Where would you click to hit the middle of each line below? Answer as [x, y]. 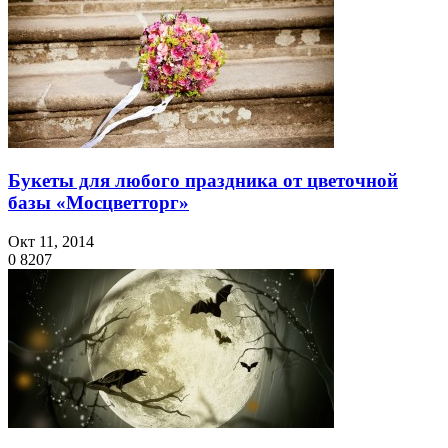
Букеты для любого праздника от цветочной [203, 181]
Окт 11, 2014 [51, 242]
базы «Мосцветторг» [98, 203]
